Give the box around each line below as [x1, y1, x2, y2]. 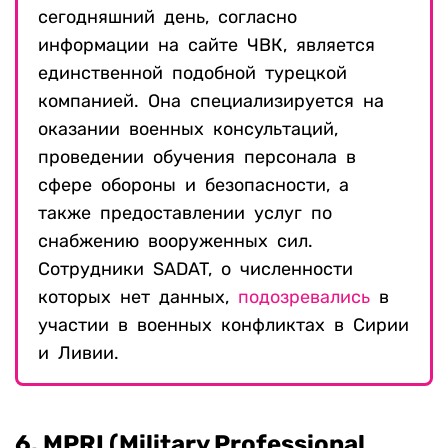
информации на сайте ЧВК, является [38, 34, 375, 57]
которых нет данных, [38, 286, 238, 309]
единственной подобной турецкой [38, 62, 347, 85]
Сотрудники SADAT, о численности [38, 258, 353, 281]
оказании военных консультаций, [38, 118, 338, 141]
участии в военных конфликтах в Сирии [38, 314, 409, 337]
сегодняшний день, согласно [38, 6, 297, 29]
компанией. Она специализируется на [38, 90, 384, 113]
